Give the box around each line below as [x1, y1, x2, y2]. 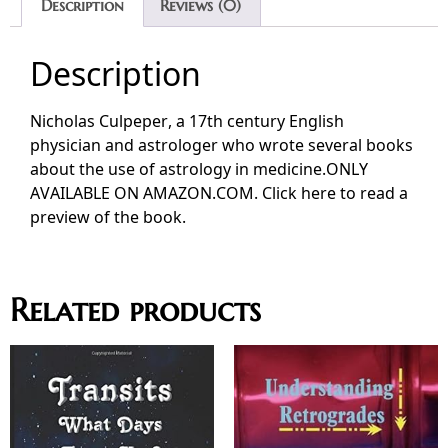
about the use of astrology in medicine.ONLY [30, 157, 368, 180]
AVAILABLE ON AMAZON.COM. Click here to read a [30, 181, 408, 204]
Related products [10, 289, 261, 330]
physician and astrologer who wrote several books [30, 133, 413, 156]
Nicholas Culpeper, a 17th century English [30, 109, 344, 132]
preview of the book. [30, 205, 186, 228]
